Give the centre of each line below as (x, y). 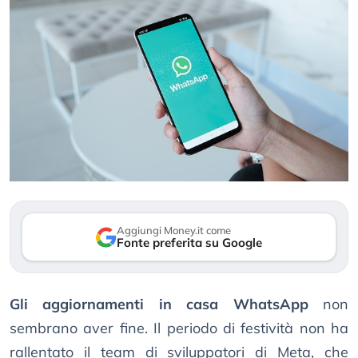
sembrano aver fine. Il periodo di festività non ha (179, 328)
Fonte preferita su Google (189, 243)
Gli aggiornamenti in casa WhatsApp (159, 304)
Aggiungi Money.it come (174, 231)
